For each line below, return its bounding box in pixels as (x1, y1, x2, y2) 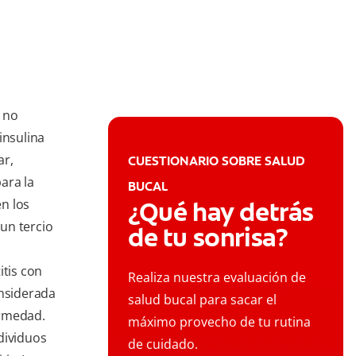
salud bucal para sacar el (128, 291, 277, 309)
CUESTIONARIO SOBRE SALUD (128, 153, 305, 170)
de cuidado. (128, 335, 198, 354)
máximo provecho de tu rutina (128, 313, 311, 331)
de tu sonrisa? (128, 221, 288, 255)
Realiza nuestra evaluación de (128, 269, 306, 287)
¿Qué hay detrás (128, 195, 315, 230)
